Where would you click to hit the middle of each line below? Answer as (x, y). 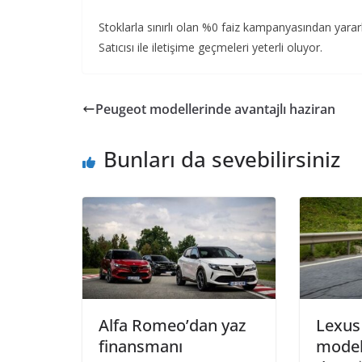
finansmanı (141, 346)
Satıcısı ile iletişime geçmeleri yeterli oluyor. (210, 47)
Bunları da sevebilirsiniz (222, 159)
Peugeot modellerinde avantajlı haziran (215, 109)
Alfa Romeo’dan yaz (172, 325)
